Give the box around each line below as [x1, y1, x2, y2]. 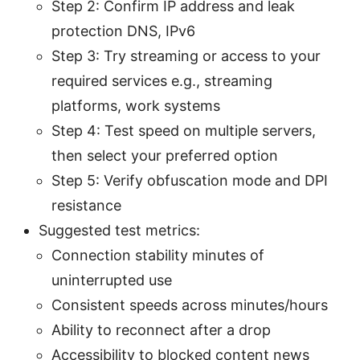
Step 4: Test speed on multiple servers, [51, 121, 316, 139]
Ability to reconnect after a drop [51, 321, 271, 338]
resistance [51, 196, 121, 214]
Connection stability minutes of [51, 246, 264, 264]
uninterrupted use [51, 271, 172, 288]
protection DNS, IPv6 [51, 22, 195, 39]
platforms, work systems [51, 96, 220, 114]
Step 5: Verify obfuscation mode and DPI [51, 171, 328, 189]
